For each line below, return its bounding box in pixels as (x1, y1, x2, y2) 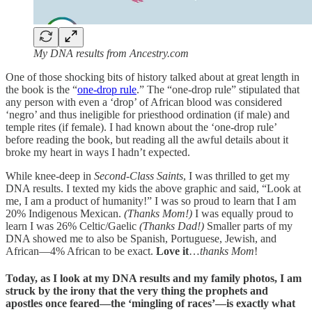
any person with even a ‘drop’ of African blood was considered (6, 95, 282, 108)
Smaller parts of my (204, 219, 292, 232)
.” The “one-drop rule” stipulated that (136, 83, 299, 95)
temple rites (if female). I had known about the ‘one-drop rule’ (6, 120, 276, 133)
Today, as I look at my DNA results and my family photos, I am (6, 272, 302, 285)
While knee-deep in (6, 169, 94, 182)
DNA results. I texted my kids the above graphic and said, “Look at (6, 182, 301, 194)
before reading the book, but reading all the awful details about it (6, 133, 288, 146)
